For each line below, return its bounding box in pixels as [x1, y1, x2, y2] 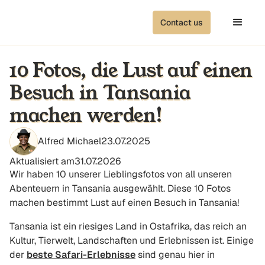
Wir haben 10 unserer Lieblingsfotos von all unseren [9, 168, 232, 180]
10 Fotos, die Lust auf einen [9, 57, 253, 84]
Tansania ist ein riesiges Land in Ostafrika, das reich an [9, 220, 247, 232]
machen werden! [9, 102, 163, 129]
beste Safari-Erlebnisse [27, 248, 135, 261]
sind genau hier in [135, 248, 215, 261]
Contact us [160, 17, 203, 28]
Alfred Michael [38, 135, 101, 147]
